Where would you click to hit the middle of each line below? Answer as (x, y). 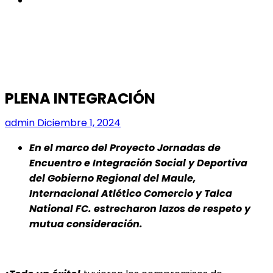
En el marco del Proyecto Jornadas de (125, 147)
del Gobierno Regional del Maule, (113, 178)
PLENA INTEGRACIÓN (80, 98)
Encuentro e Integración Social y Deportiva (138, 163)
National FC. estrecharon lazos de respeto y (140, 208)
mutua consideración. (86, 224)
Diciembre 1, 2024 (78, 122)
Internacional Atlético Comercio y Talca (131, 193)
